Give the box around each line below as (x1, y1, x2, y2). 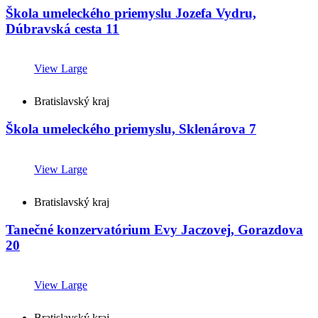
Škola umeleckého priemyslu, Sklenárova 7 (6, 121, 256, 137)
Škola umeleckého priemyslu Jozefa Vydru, (6, 5, 256, 21)
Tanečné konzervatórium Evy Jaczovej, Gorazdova (6, 221, 303, 237)
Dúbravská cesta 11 (6, 21, 119, 36)
